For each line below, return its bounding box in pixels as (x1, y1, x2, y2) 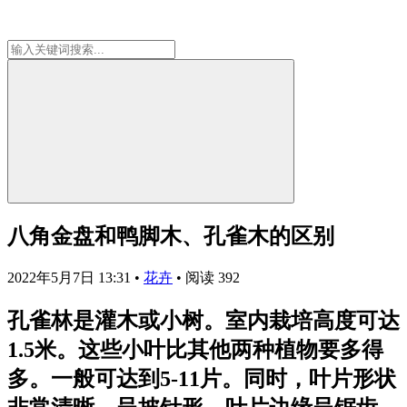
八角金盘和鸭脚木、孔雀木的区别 (7, 223, 334, 248)
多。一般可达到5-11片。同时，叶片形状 (7, 366, 396, 391)
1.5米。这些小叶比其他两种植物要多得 (7, 337, 383, 362)
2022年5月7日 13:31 (7, 269, 134, 285)
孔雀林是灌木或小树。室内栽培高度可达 (7, 308, 400, 333)
